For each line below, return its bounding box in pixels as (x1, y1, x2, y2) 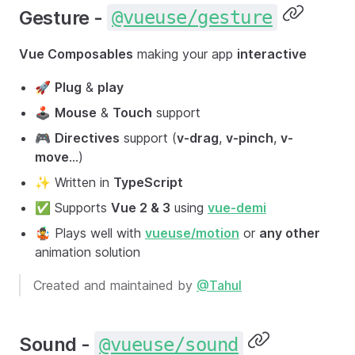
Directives (55, 130, 120, 147)
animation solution (35, 244, 140, 261)
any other (259, 225, 320, 242)
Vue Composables (19, 46, 133, 63)
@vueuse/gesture (112, 6, 273, 29)
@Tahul (197, 277, 242, 294)
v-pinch (226, 130, 273, 147)
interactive (237, 46, 307, 63)
